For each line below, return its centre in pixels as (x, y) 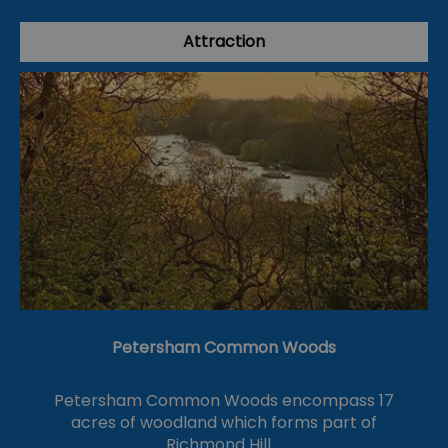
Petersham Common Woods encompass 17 (224, 401)
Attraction (224, 42)
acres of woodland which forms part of (224, 423)
